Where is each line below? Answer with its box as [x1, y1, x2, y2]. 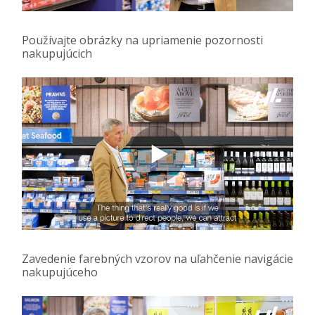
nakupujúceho [22, 264, 98, 281]
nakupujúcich [22, 46, 92, 62]
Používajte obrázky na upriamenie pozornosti [22, 32, 263, 49]
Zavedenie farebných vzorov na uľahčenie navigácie [22, 251, 293, 267]
